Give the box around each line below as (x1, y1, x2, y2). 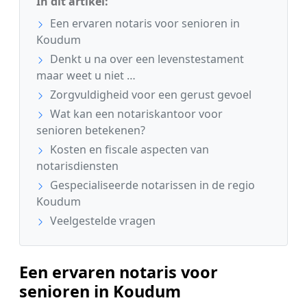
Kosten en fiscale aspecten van (47, 142, 209, 158)
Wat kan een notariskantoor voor (47, 106, 223, 122)
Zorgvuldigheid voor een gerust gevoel (47, 87, 251, 103)
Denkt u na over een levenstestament (47, 51, 244, 67)
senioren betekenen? (36, 123, 145, 138)
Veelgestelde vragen (47, 213, 156, 229)
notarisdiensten (36, 158, 119, 174)
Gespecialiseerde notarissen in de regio (47, 177, 255, 193)
